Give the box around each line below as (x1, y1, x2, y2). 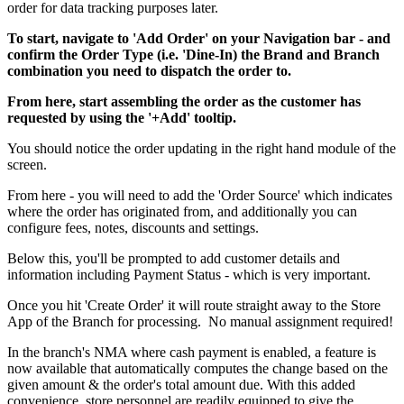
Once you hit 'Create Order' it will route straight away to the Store (7, 298, 381, 314)
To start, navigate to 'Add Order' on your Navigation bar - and (7, 31, 390, 47)
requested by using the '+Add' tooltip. (7, 110, 236, 126)
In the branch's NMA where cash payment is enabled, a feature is (7, 344, 376, 361)
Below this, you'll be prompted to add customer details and (7, 251, 340, 267)
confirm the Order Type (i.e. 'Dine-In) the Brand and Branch (7, 47, 380, 63)
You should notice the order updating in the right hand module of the (7, 141, 396, 157)
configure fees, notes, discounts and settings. (7, 220, 259, 236)
